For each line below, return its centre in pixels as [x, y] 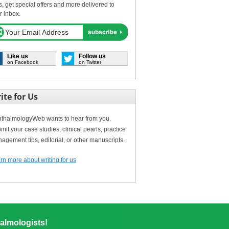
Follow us [92, 56]
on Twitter [90, 62]
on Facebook [23, 62]
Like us [18, 56]
